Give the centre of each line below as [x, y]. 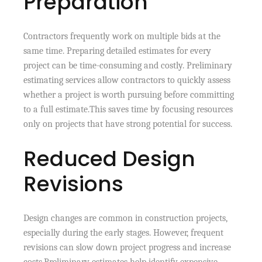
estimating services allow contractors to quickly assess [127, 80]
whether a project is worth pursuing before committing [129, 94]
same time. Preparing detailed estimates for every [118, 51]
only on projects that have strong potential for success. [128, 124]
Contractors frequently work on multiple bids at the [122, 36]
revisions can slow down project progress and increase [127, 247]
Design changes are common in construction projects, [126, 218]
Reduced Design [110, 158]
